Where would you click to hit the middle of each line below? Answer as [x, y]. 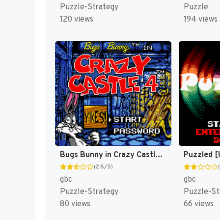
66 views [198, 204]
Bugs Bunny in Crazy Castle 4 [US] [159, 155]
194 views [200, 20]
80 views [75, 204]
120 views [77, 20]
